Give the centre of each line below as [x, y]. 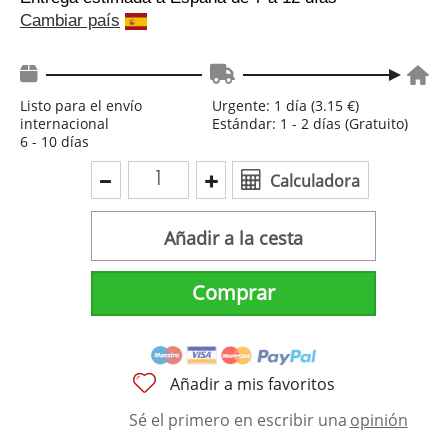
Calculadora [314, 180]
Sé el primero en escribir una [237, 420]
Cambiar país [70, 20]
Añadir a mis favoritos [250, 384]
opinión [378, 420]
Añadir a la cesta [233, 237]
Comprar [233, 292]
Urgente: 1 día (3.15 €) [285, 105]
